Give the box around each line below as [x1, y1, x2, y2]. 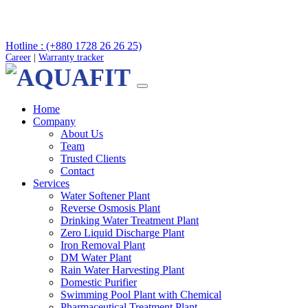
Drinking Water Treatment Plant [60, 214, 199, 226]
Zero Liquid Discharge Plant [60, 227, 184, 239]
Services [33, 177, 69, 189]
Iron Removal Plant [60, 239, 145, 251]
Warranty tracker [38, 52, 104, 63]
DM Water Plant [60, 252, 131, 263]
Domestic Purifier [60, 276, 137, 288]
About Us [60, 128, 103, 140]
